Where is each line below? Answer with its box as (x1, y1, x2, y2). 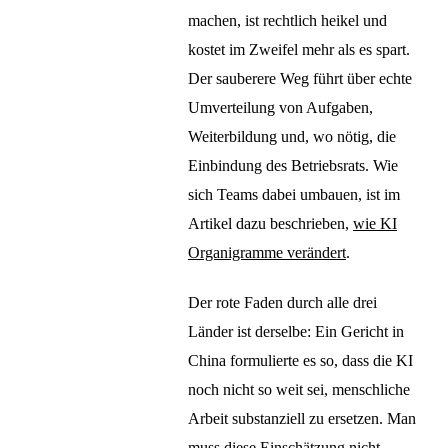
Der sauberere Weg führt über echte (188, 69, 412, 87)
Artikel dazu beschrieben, (188, 214, 353, 232)
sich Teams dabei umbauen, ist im (188, 185, 400, 203)
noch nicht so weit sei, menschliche (188, 381, 410, 399)
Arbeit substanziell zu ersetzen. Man (188, 410, 416, 428)
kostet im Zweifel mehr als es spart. (188, 40, 410, 58)
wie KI (353, 214, 397, 232)
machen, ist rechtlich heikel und (188, 11, 387, 29)
